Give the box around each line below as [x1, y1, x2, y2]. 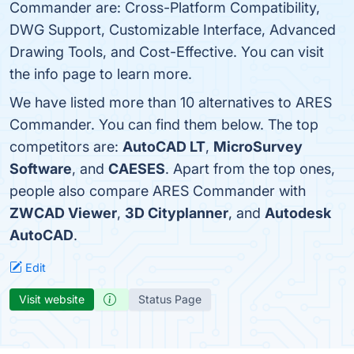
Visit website [19, 292, 85, 306]
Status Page [138, 292, 201, 306]
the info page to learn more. [9, 66, 192, 82]
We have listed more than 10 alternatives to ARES [9, 94, 332, 111]
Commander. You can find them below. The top [9, 116, 318, 133]
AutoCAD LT [122, 138, 205, 155]
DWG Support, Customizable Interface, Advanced [9, 21, 336, 38]
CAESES [108, 160, 165, 177]
